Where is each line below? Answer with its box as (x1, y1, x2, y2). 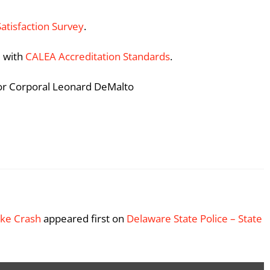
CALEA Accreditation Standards (25, 49, 170, 63)
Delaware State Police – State (127, 212, 262, 226)
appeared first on (41, 212, 127, 226)
